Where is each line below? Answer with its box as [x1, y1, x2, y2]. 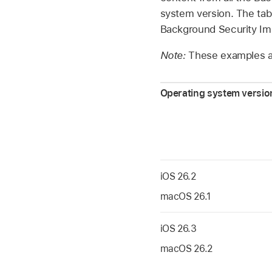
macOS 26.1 [160, 190, 211, 202]
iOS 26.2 [160, 171, 196, 183]
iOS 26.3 [160, 223, 197, 235]
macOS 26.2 [160, 242, 212, 254]
